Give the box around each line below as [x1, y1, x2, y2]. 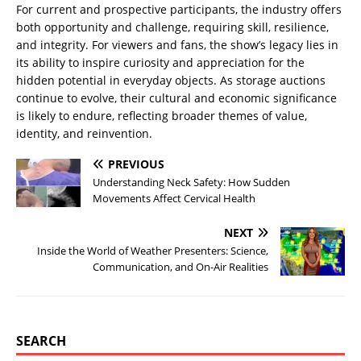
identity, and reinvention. [16, 126, 152, 142]
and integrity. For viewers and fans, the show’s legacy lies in [16, 37, 338, 53]
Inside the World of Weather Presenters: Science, [37, 243, 268, 259]
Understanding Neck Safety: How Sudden [93, 175, 290, 190]
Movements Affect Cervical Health [93, 191, 255, 206]
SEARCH [16, 332, 66, 351]
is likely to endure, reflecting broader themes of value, [16, 108, 307, 124]
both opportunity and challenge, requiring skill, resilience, [16, 19, 329, 35]
